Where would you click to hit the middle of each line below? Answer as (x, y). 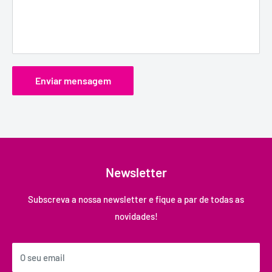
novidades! (136, 216)
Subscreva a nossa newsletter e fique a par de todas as (136, 199)
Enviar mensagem (73, 80)
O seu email (42, 257)
